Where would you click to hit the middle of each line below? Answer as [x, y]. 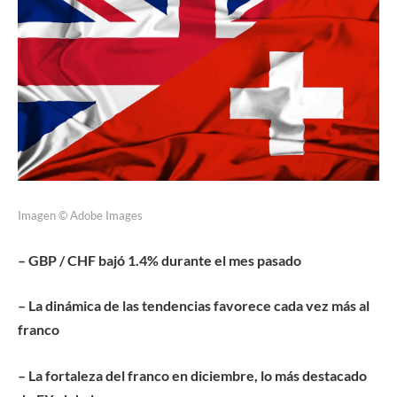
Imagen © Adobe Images [80, 216]
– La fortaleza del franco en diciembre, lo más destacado [192, 376]
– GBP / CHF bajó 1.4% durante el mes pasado [160, 260]
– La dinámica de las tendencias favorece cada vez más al [194, 306]
